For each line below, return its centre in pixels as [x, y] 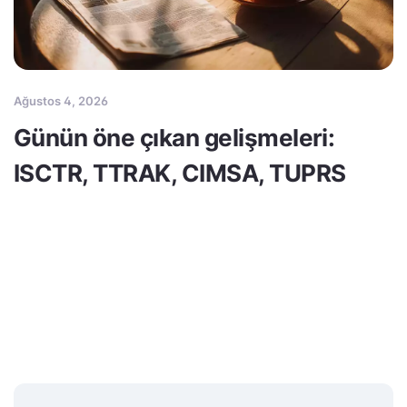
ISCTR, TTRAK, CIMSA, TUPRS [180, 174]
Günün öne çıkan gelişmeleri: [174, 138]
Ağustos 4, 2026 [61, 101]
